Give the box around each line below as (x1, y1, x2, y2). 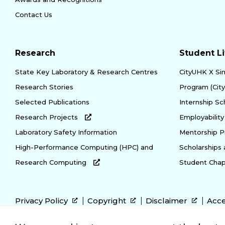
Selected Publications (15, 97, 89, 106)
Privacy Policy (15, 195, 70, 205)
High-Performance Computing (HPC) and (15, 143, 153, 151)
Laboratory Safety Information (15, 128, 117, 136)
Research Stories (15, 82, 73, 91)
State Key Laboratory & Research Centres (15, 67, 158, 76)
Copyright (87, 195, 128, 205)
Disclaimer (146, 195, 189, 205)
